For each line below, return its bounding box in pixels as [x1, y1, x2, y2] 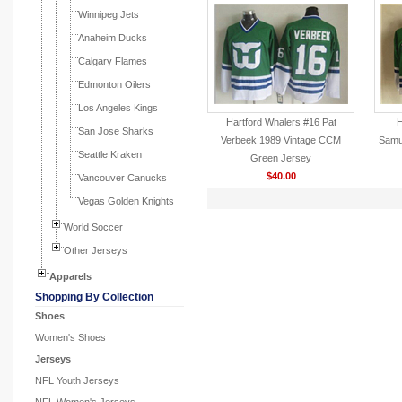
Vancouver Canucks [78, 172, 167, 183]
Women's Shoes [35, 332, 106, 343]
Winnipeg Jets [78, 9, 139, 20]
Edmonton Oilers [78, 79, 151, 90]
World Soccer [64, 222, 123, 232]
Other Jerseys [64, 245, 127, 256]
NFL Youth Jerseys [35, 375, 119, 386]
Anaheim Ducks [78, 32, 147, 43]
